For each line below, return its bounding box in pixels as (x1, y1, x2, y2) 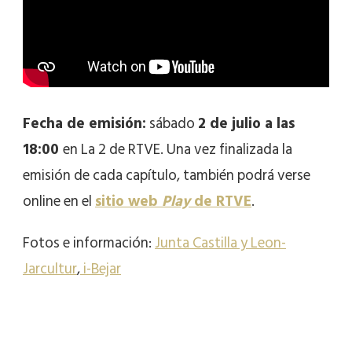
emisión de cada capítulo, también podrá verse (23, 163, 310, 189)
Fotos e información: (23, 231, 155, 256)
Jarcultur (23, 257, 77, 282)
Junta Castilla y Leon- (155, 231, 286, 256)
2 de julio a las (198, 112, 295, 137)
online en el (23, 189, 95, 214)
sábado (146, 112, 198, 137)
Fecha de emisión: (23, 112, 146, 137)
